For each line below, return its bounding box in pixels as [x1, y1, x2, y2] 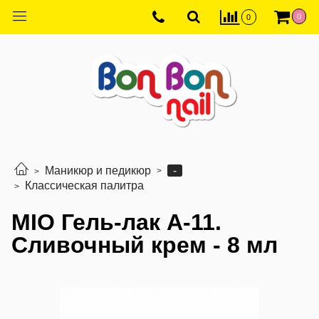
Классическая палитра [25, 179, 144, 192]
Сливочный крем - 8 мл [11, 231, 278, 258]
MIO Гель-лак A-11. [11, 209, 221, 235]
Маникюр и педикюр [45, 164, 151, 177]
